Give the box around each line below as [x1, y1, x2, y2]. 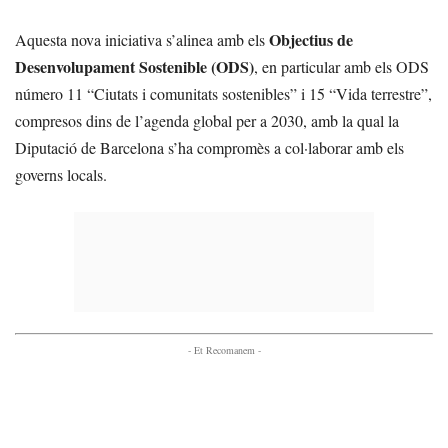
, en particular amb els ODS [254, 56, 429, 77]
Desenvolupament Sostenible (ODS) [15, 55, 254, 78]
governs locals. [15, 164, 107, 185]
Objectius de [269, 28, 353, 51]
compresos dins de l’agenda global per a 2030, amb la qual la [15, 110, 399, 131]
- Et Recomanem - [187, 343, 261, 357]
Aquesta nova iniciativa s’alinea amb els [15, 29, 269, 50]
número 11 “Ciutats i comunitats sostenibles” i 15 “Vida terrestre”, [15, 83, 432, 104]
